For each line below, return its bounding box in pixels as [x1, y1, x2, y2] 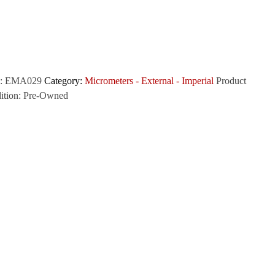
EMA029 [5, 75, 42, 86]
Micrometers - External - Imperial [85, 75, 214, 86]
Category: [44, 75, 85, 86]
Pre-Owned [23, 90, 69, 101]
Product [216, 75, 247, 86]
